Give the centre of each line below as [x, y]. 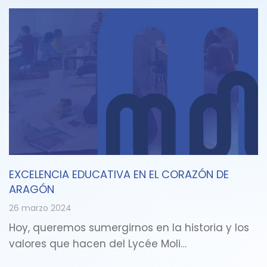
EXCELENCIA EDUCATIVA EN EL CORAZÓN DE [119, 175]
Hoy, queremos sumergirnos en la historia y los [129, 228]
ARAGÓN [32, 190]
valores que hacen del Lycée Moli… [98, 244]
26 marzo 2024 [40, 208]
